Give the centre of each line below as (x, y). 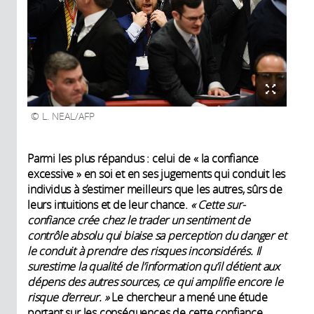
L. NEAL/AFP (67, 116)
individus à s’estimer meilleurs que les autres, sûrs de (155, 189)
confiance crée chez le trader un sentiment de (139, 220)
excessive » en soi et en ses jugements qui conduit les (157, 173)
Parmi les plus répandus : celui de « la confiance (143, 158)
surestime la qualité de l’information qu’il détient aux (153, 266)
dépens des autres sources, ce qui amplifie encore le (155, 281)
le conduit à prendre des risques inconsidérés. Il (144, 251)
